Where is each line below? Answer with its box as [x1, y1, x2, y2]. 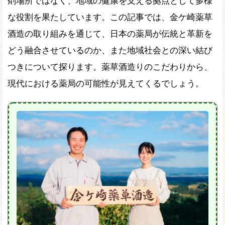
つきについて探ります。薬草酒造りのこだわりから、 [8, 61, 212, 72]
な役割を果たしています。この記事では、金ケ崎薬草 [8, 12, 212, 22]
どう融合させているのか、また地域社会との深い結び [8, 45, 212, 55]
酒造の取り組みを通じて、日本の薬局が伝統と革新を [8, 28, 212, 39]
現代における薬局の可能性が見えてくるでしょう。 [8, 78, 204, 88]
